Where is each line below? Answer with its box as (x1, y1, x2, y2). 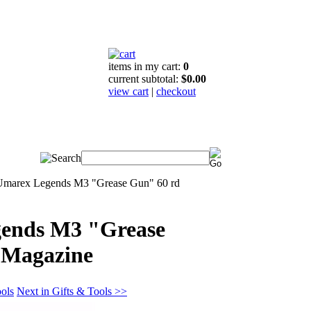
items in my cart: (108, 60, 183, 72)
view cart (108, 85, 149, 97)
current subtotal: (108, 73, 181, 85)
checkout (156, 85, 196, 97)
